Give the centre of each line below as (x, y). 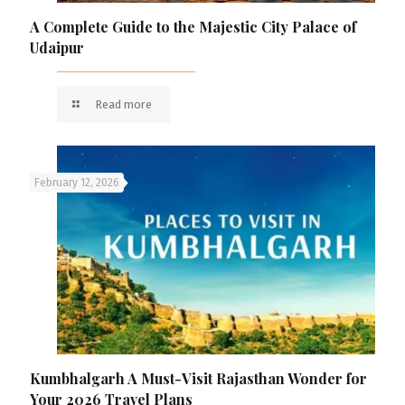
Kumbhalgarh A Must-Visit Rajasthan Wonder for (198, 378)
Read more (124, 105)
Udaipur (57, 48)
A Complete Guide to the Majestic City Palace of (193, 27)
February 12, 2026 (77, 183)
